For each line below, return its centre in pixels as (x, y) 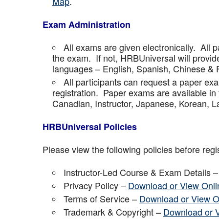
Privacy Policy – (96, 185)
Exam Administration (87, 24)
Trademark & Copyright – (113, 212)
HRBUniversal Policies (90, 127)
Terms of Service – (101, 198)
